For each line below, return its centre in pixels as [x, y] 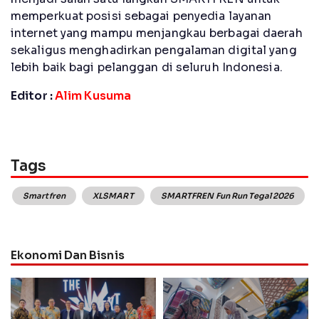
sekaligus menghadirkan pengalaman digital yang [154, 50]
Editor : [33, 95]
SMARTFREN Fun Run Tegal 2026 [228, 196]
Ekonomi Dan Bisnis [68, 255]
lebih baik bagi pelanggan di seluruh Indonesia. [147, 67]
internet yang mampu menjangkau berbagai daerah [157, 33]
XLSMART [113, 196]
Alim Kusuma [93, 95]
